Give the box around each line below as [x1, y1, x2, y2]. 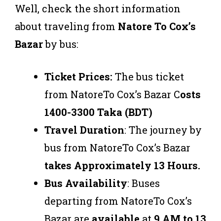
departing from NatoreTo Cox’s [44, 194, 192, 207]
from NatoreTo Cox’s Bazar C [44, 87, 180, 101]
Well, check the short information [15, 1, 181, 15]
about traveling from [15, 19, 118, 33]
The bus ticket [112, 70, 184, 83]
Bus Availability [44, 176, 127, 189]
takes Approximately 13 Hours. [44, 158, 200, 172]
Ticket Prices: [44, 70, 112, 83]
